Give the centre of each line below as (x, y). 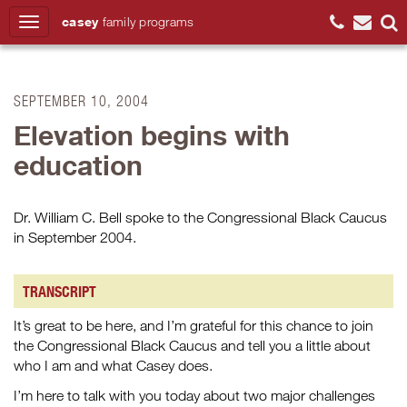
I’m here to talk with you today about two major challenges (194, 395)
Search (362, 71)
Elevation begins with (152, 135)
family (119, 21)
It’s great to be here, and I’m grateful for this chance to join (194, 325)
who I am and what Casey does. (113, 365)
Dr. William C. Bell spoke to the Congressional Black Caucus (200, 217)
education (78, 165)
